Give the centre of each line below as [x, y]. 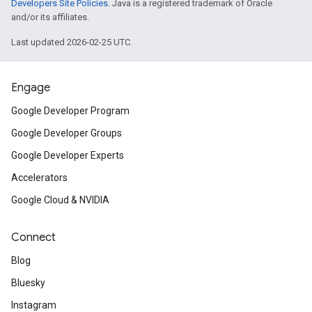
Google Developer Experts [68, 155]
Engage [31, 88]
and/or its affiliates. [50, 17]
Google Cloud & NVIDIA [60, 200]
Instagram [34, 305]
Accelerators [39, 178]
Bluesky [28, 283]
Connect [33, 237]
